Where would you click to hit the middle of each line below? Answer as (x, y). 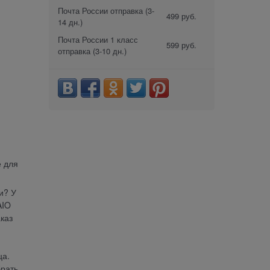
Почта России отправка (100, 10)
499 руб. (181, 16)
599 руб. (181, 45)
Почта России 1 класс (98, 39)
